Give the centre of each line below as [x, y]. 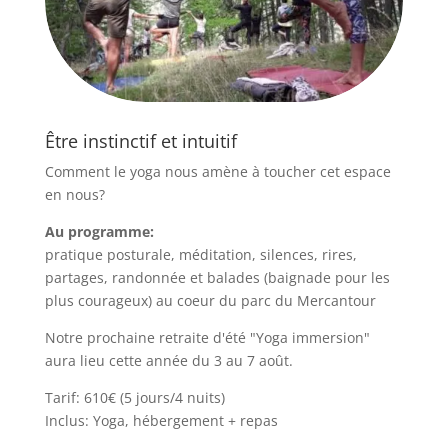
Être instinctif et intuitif [140, 140]
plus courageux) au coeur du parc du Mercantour [210, 300]
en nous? [74, 194]
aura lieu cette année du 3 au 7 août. [168, 360]
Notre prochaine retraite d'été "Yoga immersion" [207, 337]
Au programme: [99, 231]
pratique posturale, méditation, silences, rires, [200, 254]
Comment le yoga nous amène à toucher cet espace [217, 171]
